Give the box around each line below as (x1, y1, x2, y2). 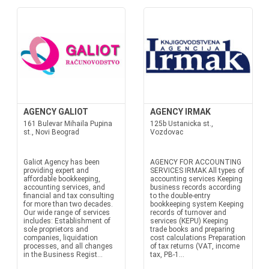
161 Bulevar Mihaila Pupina (23, 119, 112, 128)
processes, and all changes (23, 242, 113, 250)
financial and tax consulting (23, 192, 114, 200)
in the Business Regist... (23, 250, 103, 259)
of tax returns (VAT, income (150, 242, 240, 250)
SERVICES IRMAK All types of (150, 166, 244, 175)
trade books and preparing (150, 225, 235, 234)
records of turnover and (150, 208, 226, 217)
